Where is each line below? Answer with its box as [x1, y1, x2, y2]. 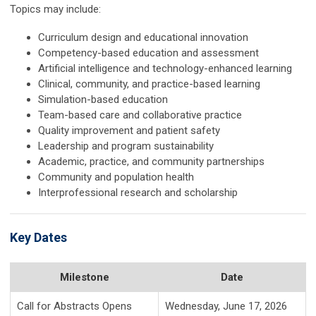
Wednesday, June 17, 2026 [165, 300, 287, 313]
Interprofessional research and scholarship [38, 186, 238, 200]
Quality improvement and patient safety [38, 124, 220, 138]
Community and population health [38, 171, 194, 184]
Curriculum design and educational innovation [38, 31, 248, 44]
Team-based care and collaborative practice [38, 109, 242, 122]
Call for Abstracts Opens [17, 300, 132, 313]
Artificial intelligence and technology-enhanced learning [38, 62, 292, 75]
